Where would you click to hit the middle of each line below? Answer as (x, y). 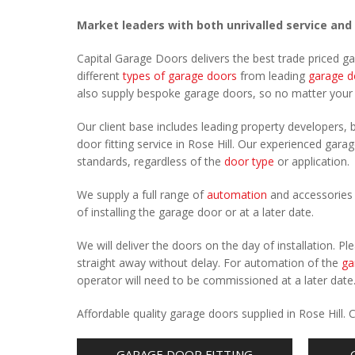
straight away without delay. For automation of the (209, 263)
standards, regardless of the (151, 161)
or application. (312, 161)
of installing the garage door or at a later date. (195, 212)
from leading (273, 76)
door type (249, 161)
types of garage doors (180, 76)
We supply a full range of (142, 195)
